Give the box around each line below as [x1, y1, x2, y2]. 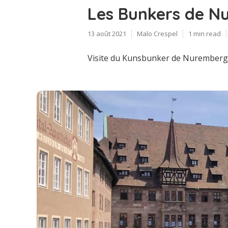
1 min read [188, 28, 221, 38]
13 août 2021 [88, 28, 126, 38]
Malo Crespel [137, 28, 178, 38]
